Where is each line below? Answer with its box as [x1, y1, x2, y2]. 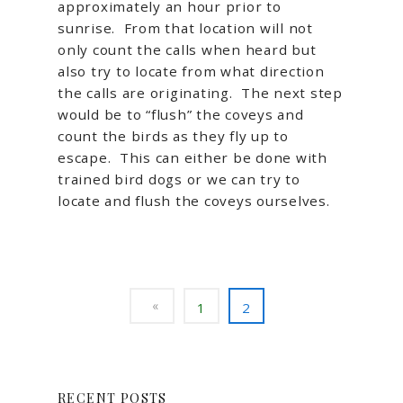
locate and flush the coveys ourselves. [58, 192, 330, 210]
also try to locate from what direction [58, 62, 325, 81]
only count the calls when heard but [58, 40, 317, 59]
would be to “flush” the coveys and [58, 105, 304, 124]
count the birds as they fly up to [58, 127, 289, 146]
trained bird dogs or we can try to [58, 170, 300, 189]
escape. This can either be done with [58, 148, 327, 167]
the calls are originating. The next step [58, 84, 343, 103]
